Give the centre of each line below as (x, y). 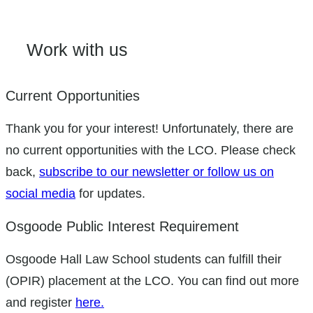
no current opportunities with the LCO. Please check (151, 150)
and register (41, 302)
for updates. (110, 194)
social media (41, 194)
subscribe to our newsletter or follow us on (156, 172)
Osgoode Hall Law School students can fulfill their (144, 259)
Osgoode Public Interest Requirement (122, 226)
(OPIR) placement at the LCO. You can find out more (152, 280)
